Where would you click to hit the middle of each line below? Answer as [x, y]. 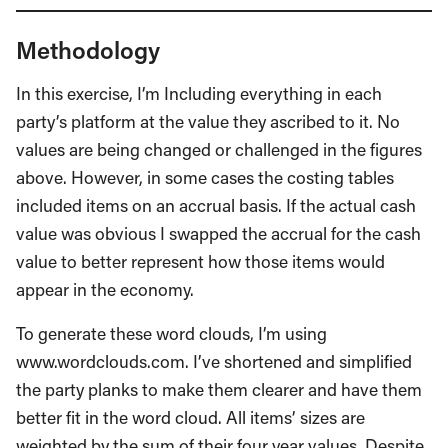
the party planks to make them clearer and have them [219, 389]
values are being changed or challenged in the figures [219, 149]
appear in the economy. [105, 289]
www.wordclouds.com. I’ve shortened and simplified [214, 361]
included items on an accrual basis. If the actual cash [216, 205]
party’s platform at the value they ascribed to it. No [208, 121]
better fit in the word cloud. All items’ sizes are [190, 417]
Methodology [88, 49]
